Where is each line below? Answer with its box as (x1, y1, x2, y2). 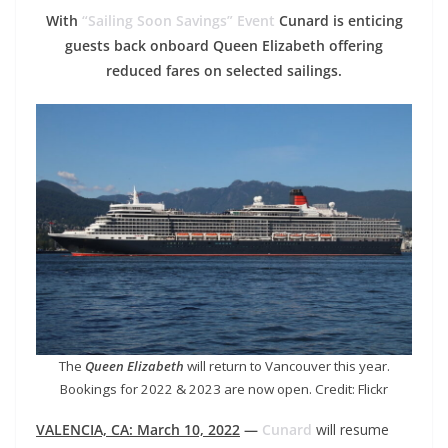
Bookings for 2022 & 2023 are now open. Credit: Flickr (60, 379, 388, 398)
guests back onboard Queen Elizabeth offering (65, 36, 383, 55)
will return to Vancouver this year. (183, 356, 390, 375)
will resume (312, 419, 389, 439)
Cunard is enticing (278, 11, 403, 30)
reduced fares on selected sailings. (106, 61, 342, 80)
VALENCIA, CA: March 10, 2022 (36, 419, 240, 439)
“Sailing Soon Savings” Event (81, 11, 279, 30)
